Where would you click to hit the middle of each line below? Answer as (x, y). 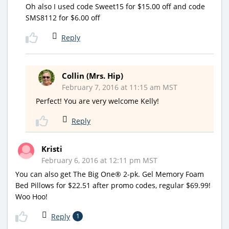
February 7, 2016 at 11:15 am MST (120, 87)
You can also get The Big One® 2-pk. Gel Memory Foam (110, 174)
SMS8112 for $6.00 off (63, 17)
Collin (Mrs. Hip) (93, 75)
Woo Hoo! (31, 196)
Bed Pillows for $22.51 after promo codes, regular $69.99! (113, 185)
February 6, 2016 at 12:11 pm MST (99, 160)
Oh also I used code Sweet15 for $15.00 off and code (115, 6)
